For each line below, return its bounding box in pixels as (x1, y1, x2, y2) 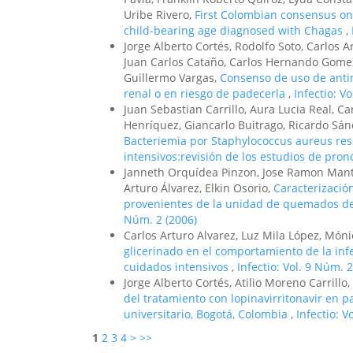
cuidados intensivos (124, 259, 232, 274)
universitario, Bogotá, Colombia (124, 307, 291, 321)
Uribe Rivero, (124, 7, 195, 22)
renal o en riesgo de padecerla (124, 86, 288, 101)
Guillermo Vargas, (124, 70, 220, 85)
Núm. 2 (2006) (124, 212, 197, 227)
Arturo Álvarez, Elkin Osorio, (124, 180, 273, 195)
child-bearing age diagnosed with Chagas (124, 23, 346, 38)
